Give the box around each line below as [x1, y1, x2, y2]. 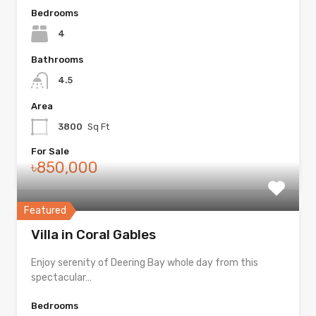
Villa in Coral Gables [31, 226, 156, 243]
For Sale [31, 146, 69, 157]
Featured [24, 205, 66, 217]
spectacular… [31, 272, 92, 284]
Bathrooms [31, 54, 83, 66]
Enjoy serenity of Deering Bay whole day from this [31, 257, 258, 269]
